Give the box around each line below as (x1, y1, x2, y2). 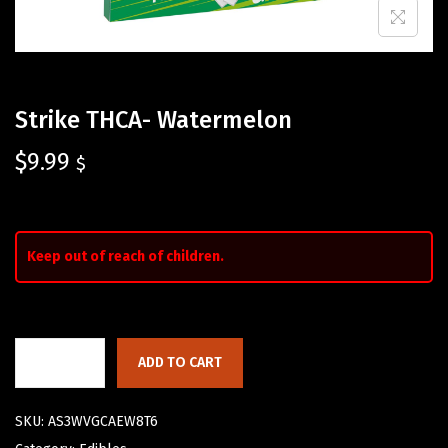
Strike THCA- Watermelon (15, 106, 292, 135)
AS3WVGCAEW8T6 (48, 413, 158, 431)
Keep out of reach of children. (27, 248, 224, 266)
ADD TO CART (138, 354, 222, 372)
